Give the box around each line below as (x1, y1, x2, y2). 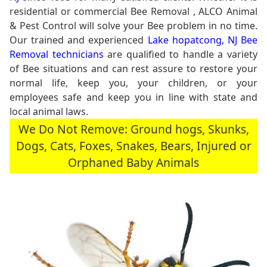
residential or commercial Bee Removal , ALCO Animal (10, 4, 257, 18)
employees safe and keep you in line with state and (10, 90, 257, 104)
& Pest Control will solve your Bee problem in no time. (10, 18, 257, 32)
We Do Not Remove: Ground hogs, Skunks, (18, 120, 249, 137)
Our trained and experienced (10, 33, 148, 46)
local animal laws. (10, 104, 88, 118)
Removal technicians (10, 47, 104, 61)
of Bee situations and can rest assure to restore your (10, 61, 257, 75)
